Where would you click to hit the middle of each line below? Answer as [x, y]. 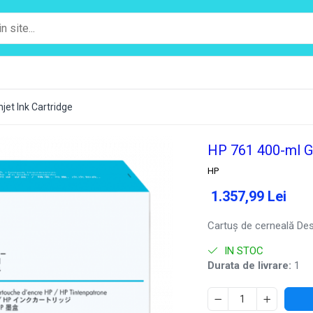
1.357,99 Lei [249, 196]
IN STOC [243, 251]
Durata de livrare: [250, 265]
